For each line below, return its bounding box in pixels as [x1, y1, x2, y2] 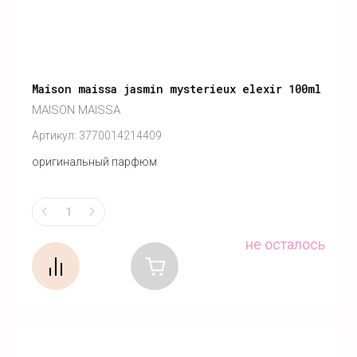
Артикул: [32, 129, 76, 143]
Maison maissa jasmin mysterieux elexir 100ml [32, 81, 321, 97]
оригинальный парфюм [32, 155, 157, 169]
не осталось [245, 235, 325, 253]
